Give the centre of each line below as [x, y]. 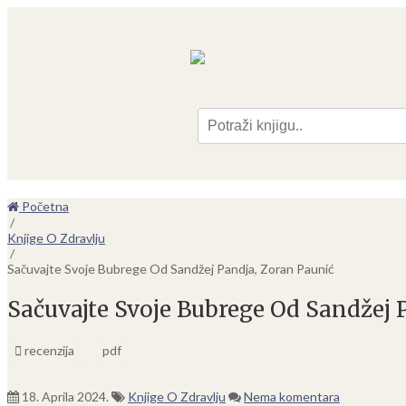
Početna [44, 206]
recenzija [48, 350]
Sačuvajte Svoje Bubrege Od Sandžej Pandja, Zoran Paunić [171, 269]
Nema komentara [292, 396]
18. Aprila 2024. [65, 396]
